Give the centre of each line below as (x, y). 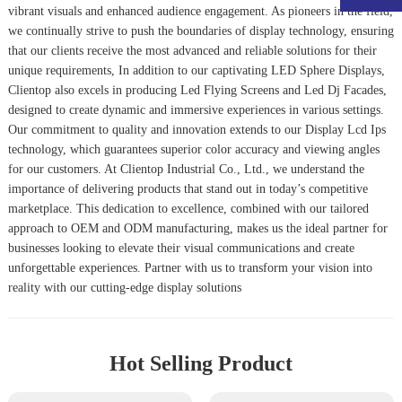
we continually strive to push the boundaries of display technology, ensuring (201, 31)
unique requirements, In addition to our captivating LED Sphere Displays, (196, 70)
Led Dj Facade (341, 90)
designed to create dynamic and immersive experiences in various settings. (196, 110)
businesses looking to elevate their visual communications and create (181, 248)
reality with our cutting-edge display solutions (124, 288)
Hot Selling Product (201, 363)
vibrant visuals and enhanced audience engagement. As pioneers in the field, (200, 11)
